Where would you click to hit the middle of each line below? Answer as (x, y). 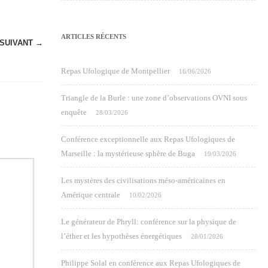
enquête (74, 112)
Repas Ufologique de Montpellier (115, 71)
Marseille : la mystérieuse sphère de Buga (128, 153)
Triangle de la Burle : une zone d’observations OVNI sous (154, 98)
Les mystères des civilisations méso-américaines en (143, 180)
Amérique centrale (91, 195)
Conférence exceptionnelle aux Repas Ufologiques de (148, 139)
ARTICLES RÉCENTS (94, 36)
